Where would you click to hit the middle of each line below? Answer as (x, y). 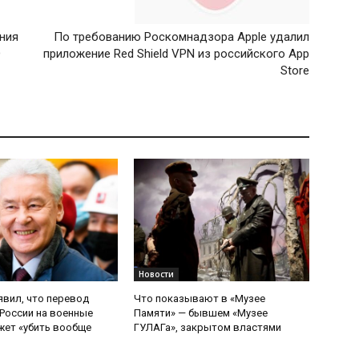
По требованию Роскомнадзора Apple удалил (181, 37)
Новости (157, 274)
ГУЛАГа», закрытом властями (208, 328)
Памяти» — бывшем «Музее (201, 313)
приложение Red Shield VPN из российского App (176, 54)
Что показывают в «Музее (200, 299)
